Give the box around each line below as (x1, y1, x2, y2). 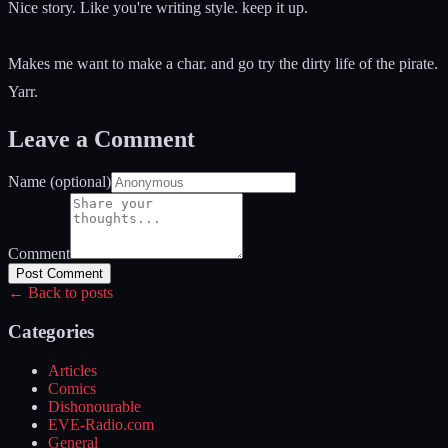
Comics (48, 379, 96, 397)
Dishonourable (48, 397, 141, 415)
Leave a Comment (8, 125, 195, 152)
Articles (48, 361, 97, 379)
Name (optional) (8, 173, 111, 191)
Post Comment (16, 266, 103, 282)
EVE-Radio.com (48, 415, 154, 433)
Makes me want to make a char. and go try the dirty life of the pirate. (8, 54, 438, 72)
